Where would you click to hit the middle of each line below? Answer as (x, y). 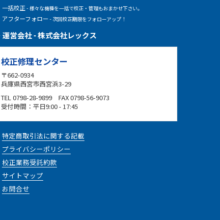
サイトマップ (23, 176)
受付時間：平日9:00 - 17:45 (40, 107)
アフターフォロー (25, 19)
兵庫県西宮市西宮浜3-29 (36, 84)
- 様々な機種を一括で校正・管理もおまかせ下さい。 (84, 8)
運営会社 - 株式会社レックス (49, 35)
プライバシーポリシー (36, 149)
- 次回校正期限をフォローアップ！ (87, 19)
